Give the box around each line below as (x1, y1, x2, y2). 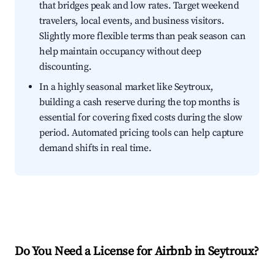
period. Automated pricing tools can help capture (39, 127, 243, 139)
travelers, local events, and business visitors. (39, 15, 224, 28)
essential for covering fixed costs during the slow (39, 111, 243, 124)
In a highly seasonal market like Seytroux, (39, 81, 213, 94)
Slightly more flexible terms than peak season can (39, 30, 246, 43)
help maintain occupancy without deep (39, 45, 201, 58)
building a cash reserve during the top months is (39, 96, 240, 109)
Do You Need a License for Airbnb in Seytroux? (15, 244, 259, 260)
